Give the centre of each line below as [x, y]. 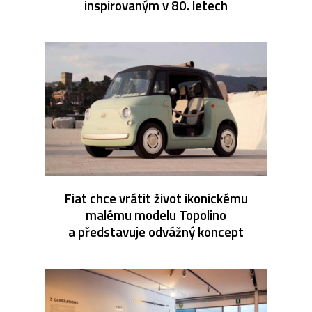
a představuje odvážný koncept [156, 231]
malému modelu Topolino [156, 214]
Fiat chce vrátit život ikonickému [156, 198]
